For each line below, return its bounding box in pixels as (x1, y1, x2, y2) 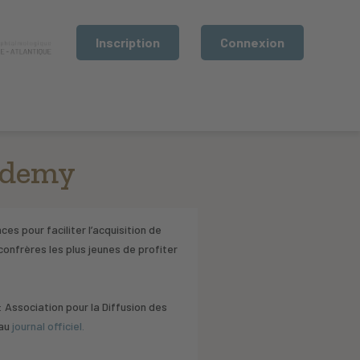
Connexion (220, 35, 284, 51)
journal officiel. (11, 318, 84, 333)
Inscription (96, 35, 160, 51)
